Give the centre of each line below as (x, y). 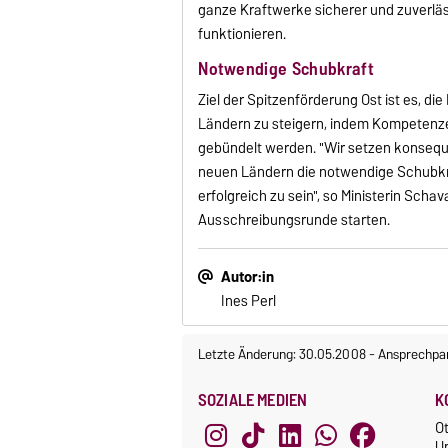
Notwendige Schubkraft (286, 68)
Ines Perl (249, 300)
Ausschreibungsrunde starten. (294, 219)
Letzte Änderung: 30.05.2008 (283, 353)
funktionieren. (242, 33)
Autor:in (248, 276)
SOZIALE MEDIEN (253, 399)
